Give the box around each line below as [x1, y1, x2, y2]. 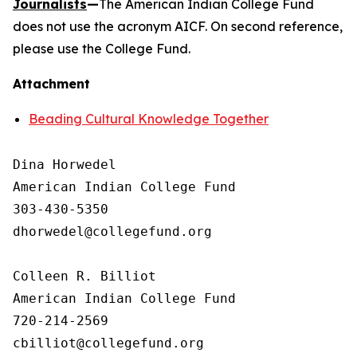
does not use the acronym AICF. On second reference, [13, 18, 343, 34]
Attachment [13, 76, 90, 92]
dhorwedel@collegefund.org [13, 224, 212, 239]
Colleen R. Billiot [13, 269, 156, 284]
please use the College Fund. [13, 41, 190, 57]
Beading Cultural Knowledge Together [29, 111, 269, 127]
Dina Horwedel [13, 157, 116, 172]
